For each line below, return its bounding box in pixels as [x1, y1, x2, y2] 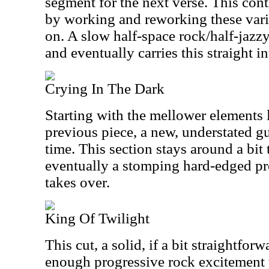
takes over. [45, 174, 110, 190]
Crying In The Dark [45, 80, 165, 97]
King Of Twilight [45, 210, 150, 226]
